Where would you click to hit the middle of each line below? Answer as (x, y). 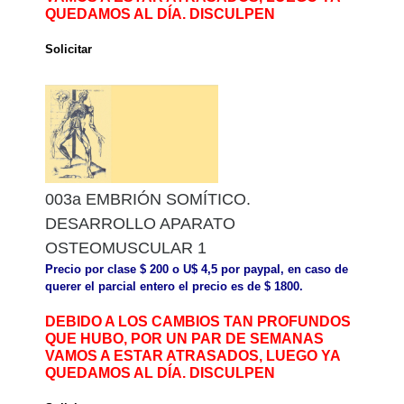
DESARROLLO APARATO (140, 223)
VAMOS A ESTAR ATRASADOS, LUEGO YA (193, 356)
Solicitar (69, 49)
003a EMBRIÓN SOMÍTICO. (148, 199)
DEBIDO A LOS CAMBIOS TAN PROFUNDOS (198, 322)
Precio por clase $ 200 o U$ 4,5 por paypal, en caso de (197, 269)
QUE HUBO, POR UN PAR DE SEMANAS (184, 339)
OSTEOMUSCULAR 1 (126, 248)
